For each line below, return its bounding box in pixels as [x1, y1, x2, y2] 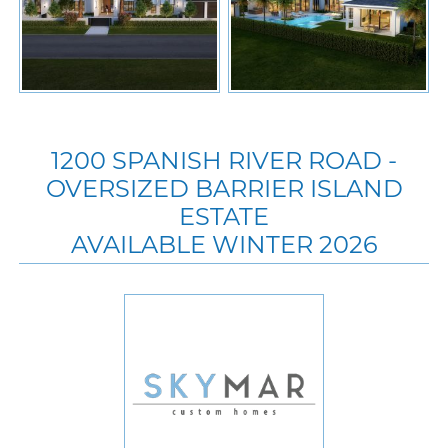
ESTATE [179, 201, 269, 231]
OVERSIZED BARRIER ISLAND [45, 173, 403, 203]
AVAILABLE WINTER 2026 [70, 229, 378, 259]
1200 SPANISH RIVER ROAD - [51, 145, 397, 175]
